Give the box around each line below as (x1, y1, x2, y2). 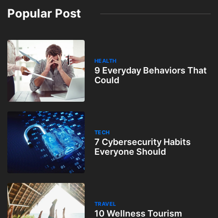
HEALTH (94, 57, 117, 64)
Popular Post (7, 6, 81, 20)
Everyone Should (94, 146, 166, 157)
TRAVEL (94, 200, 116, 207)
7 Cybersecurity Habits (94, 136, 191, 147)
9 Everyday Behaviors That (94, 65, 207, 75)
